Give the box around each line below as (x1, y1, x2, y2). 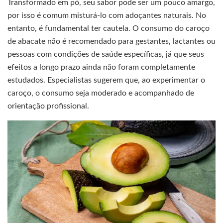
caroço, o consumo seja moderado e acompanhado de (7, 89, 194, 98)
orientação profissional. (7, 102, 89, 111)
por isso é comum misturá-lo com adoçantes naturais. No (7, 11, 206, 20)
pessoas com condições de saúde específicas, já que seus (7, 50, 204, 59)
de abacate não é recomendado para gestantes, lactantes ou (7, 37, 216, 46)
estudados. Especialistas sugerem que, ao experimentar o (7, 76, 205, 85)
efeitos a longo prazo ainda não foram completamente (7, 63, 195, 72)
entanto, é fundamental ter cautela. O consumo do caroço (7, 24, 210, 33)
